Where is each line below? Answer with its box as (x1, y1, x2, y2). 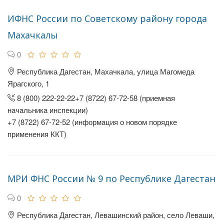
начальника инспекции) (7, 104, 88, 115)
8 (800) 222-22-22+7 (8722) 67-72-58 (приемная (15, 92, 175, 103)
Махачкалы (7, 29, 58, 41)
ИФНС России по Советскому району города (7, 12, 207, 24)
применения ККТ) (7, 128, 66, 139)
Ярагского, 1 (7, 78, 49, 88)
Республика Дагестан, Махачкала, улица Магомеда (15, 66, 194, 76)
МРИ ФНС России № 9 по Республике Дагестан (7, 172, 215, 184)
